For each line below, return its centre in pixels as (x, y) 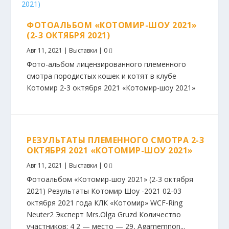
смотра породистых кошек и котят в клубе (102, 76)
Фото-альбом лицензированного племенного (107, 64)
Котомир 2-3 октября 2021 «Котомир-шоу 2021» (111, 88)
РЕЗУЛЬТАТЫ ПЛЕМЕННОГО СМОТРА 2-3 (116, 140)
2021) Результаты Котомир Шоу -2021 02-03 (104, 191)
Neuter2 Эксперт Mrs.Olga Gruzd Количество (104, 214)
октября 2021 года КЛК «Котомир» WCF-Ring (105, 203)
